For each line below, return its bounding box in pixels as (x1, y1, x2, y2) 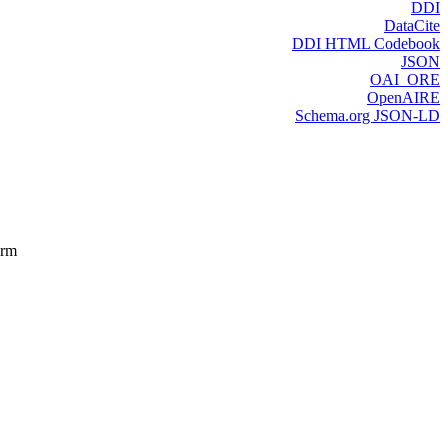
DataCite (384, 17, 440, 35)
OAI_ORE (370, 71, 440, 89)
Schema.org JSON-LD (295, 107, 440, 125)
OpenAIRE (367, 89, 440, 107)
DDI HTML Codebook (292, 35, 440, 53)
